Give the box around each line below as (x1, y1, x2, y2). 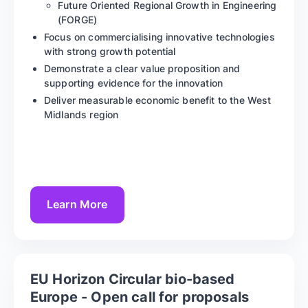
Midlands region (44, 108, 119, 120)
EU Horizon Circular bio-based (30, 270, 235, 287)
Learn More (47, 197, 108, 212)
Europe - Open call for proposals (30, 288, 250, 305)
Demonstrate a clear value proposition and (44, 62, 241, 74)
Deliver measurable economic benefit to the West (44, 93, 272, 106)
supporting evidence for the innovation (44, 76, 223, 89)
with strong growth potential (44, 45, 176, 57)
